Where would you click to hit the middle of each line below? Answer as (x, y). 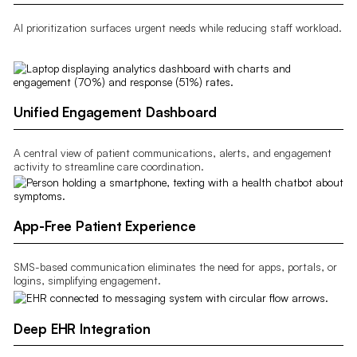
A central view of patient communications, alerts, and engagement (172, 152)
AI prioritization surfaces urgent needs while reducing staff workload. (177, 28)
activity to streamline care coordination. (108, 166)
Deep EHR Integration (82, 328)
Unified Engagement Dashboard (115, 112)
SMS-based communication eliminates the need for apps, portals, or (175, 266)
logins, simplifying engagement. (87, 280)
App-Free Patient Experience (104, 226)
